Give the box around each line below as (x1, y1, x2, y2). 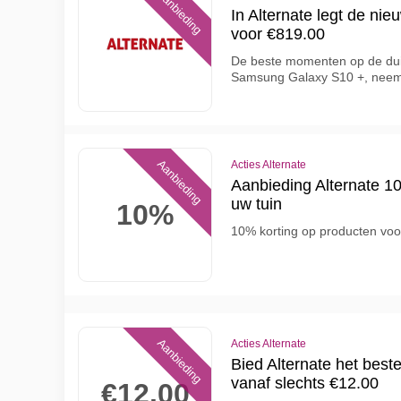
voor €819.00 (231, 25, 325, 43)
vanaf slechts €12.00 (231, 374, 379, 392)
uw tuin (231, 195, 282, 213)
